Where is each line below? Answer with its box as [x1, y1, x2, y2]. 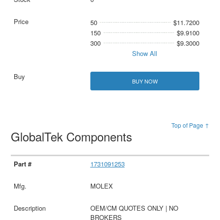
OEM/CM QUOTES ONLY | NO [90, 203, 178, 213]
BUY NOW [132, 77, 158, 85]
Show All [132, 49, 158, 58]
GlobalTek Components [11, 127, 136, 145]
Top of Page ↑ [171, 120, 209, 129]
